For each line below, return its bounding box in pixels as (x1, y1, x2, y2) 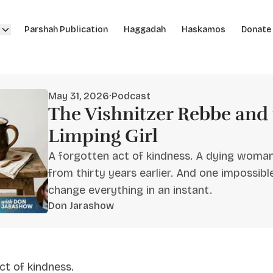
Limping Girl (48, 125, 158, 147)
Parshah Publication (24, 24, 108, 35)
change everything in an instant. (48, 183, 212, 197)
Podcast (111, 90, 151, 102)
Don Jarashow (48, 200, 114, 211)
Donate (241, 24, 271, 35)
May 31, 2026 (48, 90, 109, 102)
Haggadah (123, 24, 166, 35)
